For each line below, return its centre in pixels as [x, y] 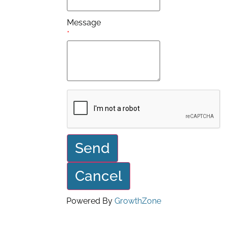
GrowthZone [138, 201]
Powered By [90, 201]
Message [84, 22]
